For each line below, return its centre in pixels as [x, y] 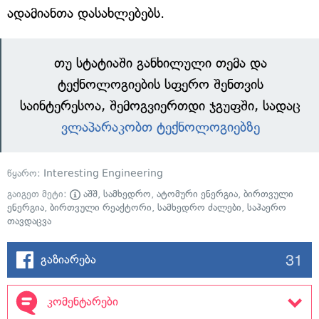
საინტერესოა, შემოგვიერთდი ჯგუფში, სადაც [160, 106]
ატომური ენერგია [197, 194]
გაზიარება [68, 260]
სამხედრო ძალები [199, 208]
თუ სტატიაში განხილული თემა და [160, 63]
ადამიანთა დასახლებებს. [86, 14]
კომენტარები [83, 302]
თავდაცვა [29, 221]
